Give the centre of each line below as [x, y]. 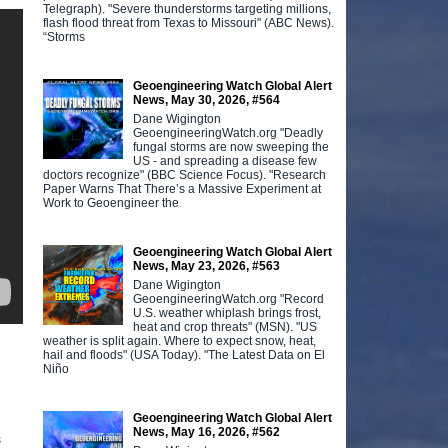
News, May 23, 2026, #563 [207, 265]
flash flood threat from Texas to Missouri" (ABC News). [189, 22]
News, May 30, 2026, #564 [207, 99]
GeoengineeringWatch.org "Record [229, 298]
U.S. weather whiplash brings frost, [227, 312]
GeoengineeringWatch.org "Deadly [228, 132]
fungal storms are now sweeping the [231, 146]
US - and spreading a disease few [225, 160]
